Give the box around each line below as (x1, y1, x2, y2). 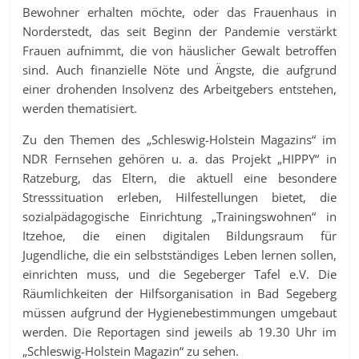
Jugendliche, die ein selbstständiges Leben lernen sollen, (22, 246, 337, 263)
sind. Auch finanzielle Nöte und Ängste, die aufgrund (22, 61, 337, 78)
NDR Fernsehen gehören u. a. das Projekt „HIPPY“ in (22, 150, 337, 167)
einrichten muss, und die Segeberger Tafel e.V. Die (22, 265, 337, 282)
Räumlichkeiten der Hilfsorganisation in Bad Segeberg (22, 284, 337, 301)
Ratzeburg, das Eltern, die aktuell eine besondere (22, 169, 337, 186)
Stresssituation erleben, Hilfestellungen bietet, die (22, 188, 337, 205)
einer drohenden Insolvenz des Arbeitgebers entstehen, (22, 80, 337, 97)
